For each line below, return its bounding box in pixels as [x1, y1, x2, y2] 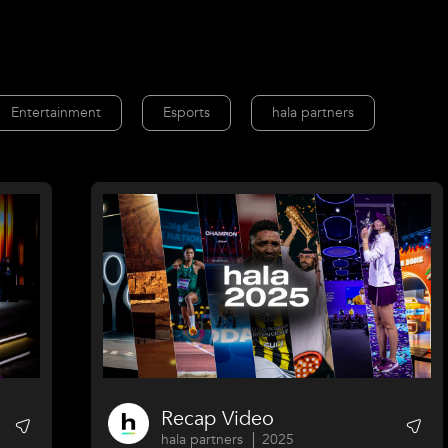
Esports [163, 103, 210, 123]
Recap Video [161, 404, 275, 432]
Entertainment [11, 103, 101, 123]
